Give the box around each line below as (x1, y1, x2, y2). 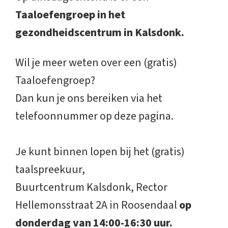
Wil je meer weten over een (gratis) (15, 54, 177, 71)
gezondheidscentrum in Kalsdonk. (15, 24, 184, 41)
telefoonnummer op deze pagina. (15, 108, 174, 124)
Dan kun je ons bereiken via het (15, 90, 162, 106)
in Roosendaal (107, 197, 179, 213)
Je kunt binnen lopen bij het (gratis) (15, 144, 185, 160)
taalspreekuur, (15, 161, 85, 178)
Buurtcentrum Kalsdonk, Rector (15, 179, 167, 195)
